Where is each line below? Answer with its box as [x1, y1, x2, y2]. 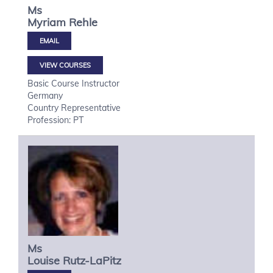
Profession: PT [27, 115, 83, 126]
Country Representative [27, 102, 121, 113]
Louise [27, 253, 60, 268]
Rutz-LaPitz [63, 253, 121, 268]
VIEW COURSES [40, 61, 91, 69]
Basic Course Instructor [27, 78, 119, 89]
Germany [27, 90, 63, 101]
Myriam [27, 15, 66, 29]
